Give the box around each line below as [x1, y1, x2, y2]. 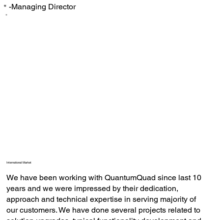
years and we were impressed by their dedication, [6, 184, 178, 193]
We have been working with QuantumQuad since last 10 [6, 173, 201, 183]
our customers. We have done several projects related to [6, 205, 200, 215]
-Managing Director [8, 1, 76, 11]
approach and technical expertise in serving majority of [6, 194, 196, 204]
